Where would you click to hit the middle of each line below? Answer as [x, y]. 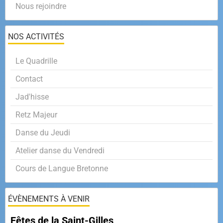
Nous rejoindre [41, 6]
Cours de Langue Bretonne [62, 169]
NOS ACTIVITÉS [36, 37]
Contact [29, 79]
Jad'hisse [32, 97]
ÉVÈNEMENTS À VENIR [49, 199]
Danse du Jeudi [43, 133]
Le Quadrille [36, 61]
